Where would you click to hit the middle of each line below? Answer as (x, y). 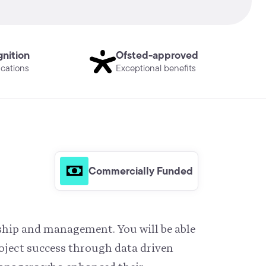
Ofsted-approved (157, 55)
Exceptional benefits (156, 68)
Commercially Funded (141, 171)
